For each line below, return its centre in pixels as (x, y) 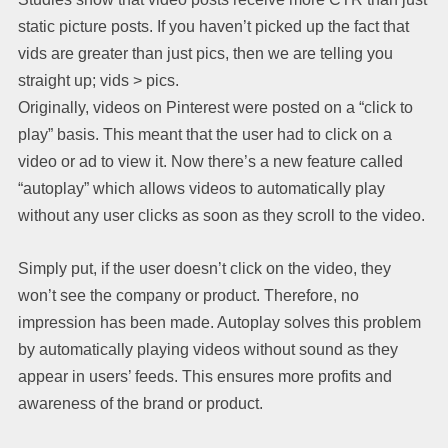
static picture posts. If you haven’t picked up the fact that (213, 26)
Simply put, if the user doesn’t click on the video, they (204, 268)
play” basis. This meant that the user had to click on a (205, 134)
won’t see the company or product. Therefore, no (188, 295)
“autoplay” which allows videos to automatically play (201, 188)
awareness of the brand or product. (140, 403)
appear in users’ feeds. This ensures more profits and (205, 376)
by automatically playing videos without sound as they (208, 349)
